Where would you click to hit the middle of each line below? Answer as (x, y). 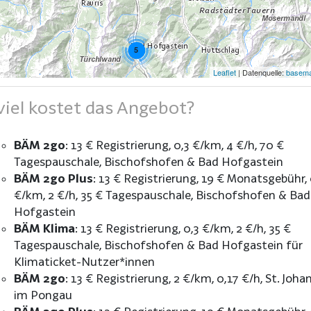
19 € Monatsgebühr (253, 178)
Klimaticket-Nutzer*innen (84, 262)
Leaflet (225, 72)
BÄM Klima (44, 228)
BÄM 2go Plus (53, 178)
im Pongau (43, 295)
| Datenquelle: (261, 72)
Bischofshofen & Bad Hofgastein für (203, 245)
